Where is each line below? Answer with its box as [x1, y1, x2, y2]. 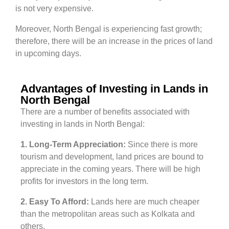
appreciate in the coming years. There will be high [20, 164, 200, 173]
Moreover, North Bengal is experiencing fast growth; [15, 24, 202, 33]
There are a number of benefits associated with [20, 107, 190, 116]
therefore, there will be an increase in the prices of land [15, 36, 213, 45]
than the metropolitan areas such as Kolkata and [20, 209, 195, 218]
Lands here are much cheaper [91, 197, 199, 206]
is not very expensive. [15, 4, 94, 13]
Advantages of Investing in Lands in [20, 82, 208, 95]
